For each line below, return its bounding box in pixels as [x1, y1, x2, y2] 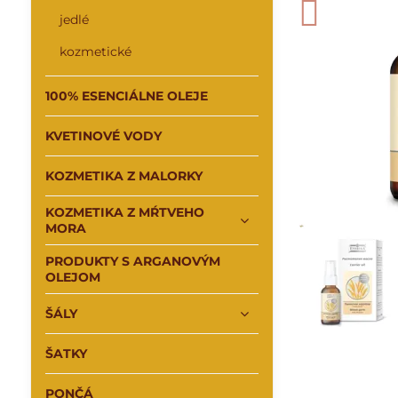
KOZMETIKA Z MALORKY [44, 168, 203, 184]
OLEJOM [44, 269, 100, 285]
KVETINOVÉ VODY [44, 128, 162, 144]
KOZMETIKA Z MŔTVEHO [44, 204, 204, 220]
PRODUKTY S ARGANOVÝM [44, 253, 220, 269]
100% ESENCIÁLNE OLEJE [44, 88, 208, 104]
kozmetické [59, 44, 131, 60]
